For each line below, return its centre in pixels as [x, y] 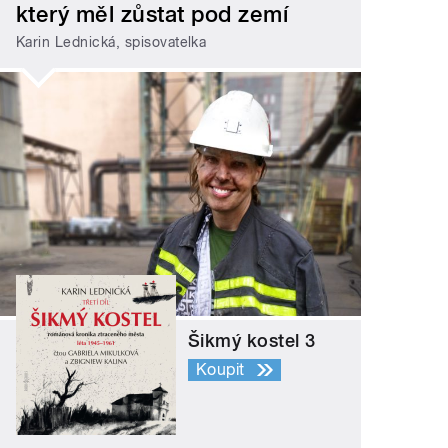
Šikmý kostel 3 [252, 340]
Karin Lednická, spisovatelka [111, 42]
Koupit [220, 369]
